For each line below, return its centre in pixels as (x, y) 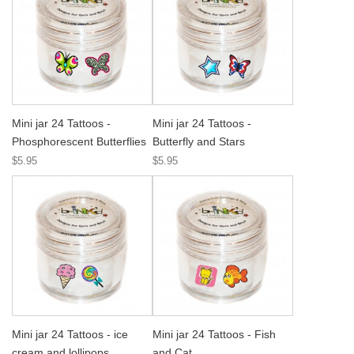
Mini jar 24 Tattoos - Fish (214, 334)
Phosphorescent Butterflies (79, 141)
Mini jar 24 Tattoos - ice (70, 334)
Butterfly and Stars (199, 141)
